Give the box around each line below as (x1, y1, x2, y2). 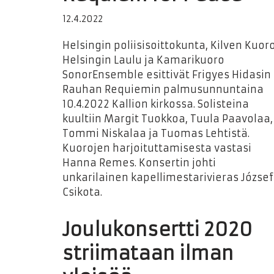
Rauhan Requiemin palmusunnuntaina (62, 83, 264, 95)
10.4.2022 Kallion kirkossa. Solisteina (62, 98, 249, 110)
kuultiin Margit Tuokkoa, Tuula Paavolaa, (62, 113, 273, 125)
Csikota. (62, 186, 102, 198)
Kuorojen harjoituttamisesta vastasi (62, 142, 251, 154)
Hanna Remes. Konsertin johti (62, 157, 216, 169)
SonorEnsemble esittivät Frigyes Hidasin (62, 68, 271, 81)
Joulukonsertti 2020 (62, 218, 253, 241)
